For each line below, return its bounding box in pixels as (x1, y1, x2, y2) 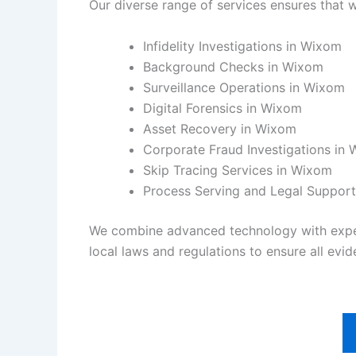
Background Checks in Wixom (143, 58, 323, 75)
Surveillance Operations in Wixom (143, 79, 345, 95)
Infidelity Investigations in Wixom (143, 37, 342, 54)
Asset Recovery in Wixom (143, 120, 296, 137)
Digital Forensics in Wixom (143, 99, 302, 116)
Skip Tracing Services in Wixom (143, 161, 332, 178)
